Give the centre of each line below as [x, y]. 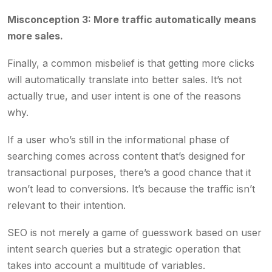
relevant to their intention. [66, 205]
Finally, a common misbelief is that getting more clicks [131, 63]
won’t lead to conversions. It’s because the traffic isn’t [131, 189]
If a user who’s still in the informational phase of [118, 140]
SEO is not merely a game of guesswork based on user [134, 233]
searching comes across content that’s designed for [126, 156]
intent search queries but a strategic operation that [124, 249]
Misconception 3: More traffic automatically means [132, 19]
